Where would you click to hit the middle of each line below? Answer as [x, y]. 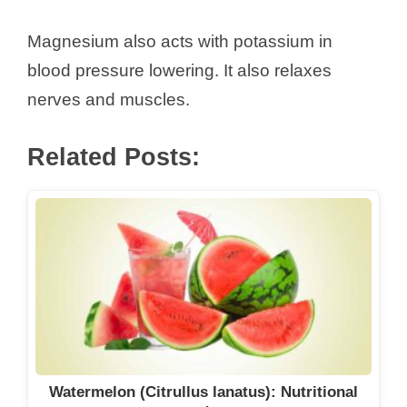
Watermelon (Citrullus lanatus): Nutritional [203, 392]
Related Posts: [114, 157]
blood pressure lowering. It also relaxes [179, 71]
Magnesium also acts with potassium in [180, 42]
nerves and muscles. [109, 100]
